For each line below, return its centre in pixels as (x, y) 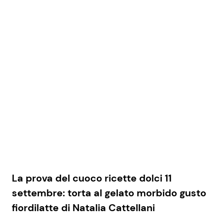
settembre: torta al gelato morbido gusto (109, 193)
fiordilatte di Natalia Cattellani (83, 207)
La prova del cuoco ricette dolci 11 (92, 178)
